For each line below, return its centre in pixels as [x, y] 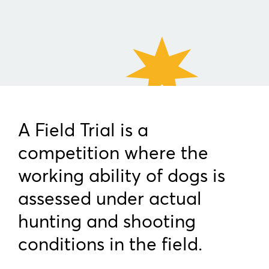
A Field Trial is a [83, 130]
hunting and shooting [107, 221]
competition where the [113, 153]
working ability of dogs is [122, 175]
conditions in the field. [110, 244]
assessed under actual [110, 198]
